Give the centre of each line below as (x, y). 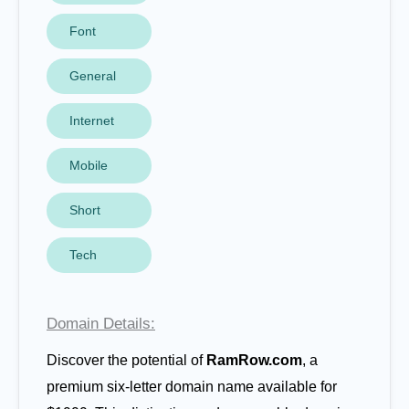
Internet (92, 121)
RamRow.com (254, 360)
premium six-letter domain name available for (192, 387)
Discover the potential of (126, 360)
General (93, 76)
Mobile (89, 165)
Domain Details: (101, 324)
